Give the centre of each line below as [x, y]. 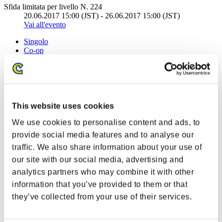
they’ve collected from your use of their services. [102, 197]
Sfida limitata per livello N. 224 [53, 6]
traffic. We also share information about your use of [107, 147]
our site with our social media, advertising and [98, 160]
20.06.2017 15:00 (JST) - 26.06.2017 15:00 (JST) [102, 15]
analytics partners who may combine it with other [103, 172]
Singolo [36, 41]
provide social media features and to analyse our [103, 135]
